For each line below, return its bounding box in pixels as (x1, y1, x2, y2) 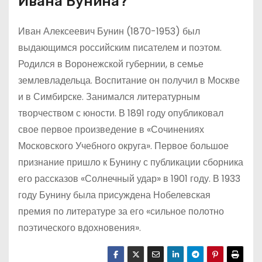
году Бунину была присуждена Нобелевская (18, 188, 211, 202)
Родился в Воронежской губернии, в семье (18, 57, 204, 71)
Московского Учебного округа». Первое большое (18, 139, 229, 153)
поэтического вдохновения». (18, 221, 141, 235)
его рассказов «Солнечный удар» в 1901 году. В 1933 (18, 172, 240, 185)
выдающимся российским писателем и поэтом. (18, 41, 222, 54)
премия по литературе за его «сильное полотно (18, 205, 224, 218)
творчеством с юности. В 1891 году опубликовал (18, 106, 223, 120)
